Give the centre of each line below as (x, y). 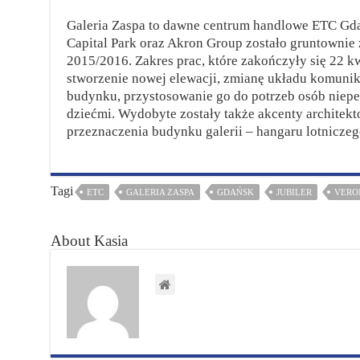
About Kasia (89, 241)
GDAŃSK (235, 192)
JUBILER (294, 192)
